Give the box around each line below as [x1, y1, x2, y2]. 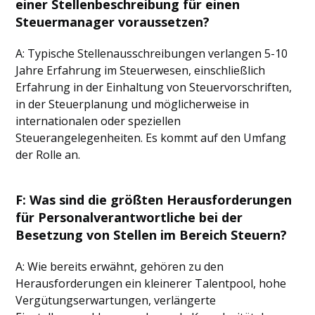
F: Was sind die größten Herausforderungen [15, 191, 292, 208]
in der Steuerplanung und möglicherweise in [15, 96, 250, 112]
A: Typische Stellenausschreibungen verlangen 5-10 [15, 46, 288, 61]
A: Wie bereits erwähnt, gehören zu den [15, 259, 224, 274]
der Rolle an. [15, 147, 81, 162]
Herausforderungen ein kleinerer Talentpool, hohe [15, 276, 287, 291]
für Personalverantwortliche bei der [15, 209, 243, 226]
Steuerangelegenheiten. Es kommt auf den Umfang [15, 130, 287, 146]
